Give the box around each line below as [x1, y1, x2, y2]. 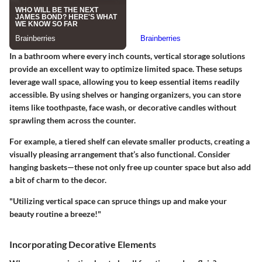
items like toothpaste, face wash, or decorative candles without [9, 102, 236, 113]
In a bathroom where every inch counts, [9, 51, 154, 61]
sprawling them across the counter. [9, 115, 136, 126]
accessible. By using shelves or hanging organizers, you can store [9, 89, 241, 100]
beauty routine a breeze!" [9, 209, 101, 219]
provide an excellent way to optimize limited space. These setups [9, 64, 242, 74]
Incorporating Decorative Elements [9, 239, 156, 250]
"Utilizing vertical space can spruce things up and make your [9, 196, 227, 206]
